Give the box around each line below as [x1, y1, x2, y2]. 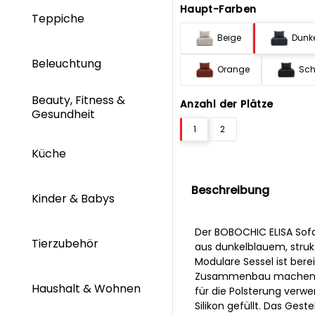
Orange [217, 63, 250, 76]
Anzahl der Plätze [179, 96, 274, 111]
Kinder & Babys [32, 190, 117, 207]
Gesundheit [32, 105, 98, 122]
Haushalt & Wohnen [32, 281, 141, 297]
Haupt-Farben [179, 1, 257, 16]
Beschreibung [191, 181, 269, 198]
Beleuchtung [32, 55, 104, 72]
